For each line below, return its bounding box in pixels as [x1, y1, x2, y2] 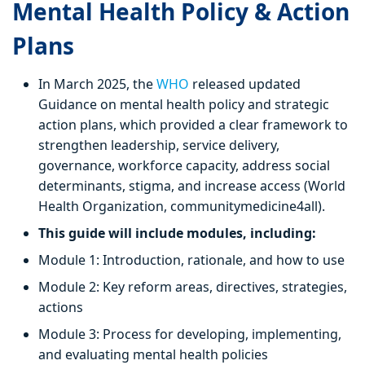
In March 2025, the [38, 75, 156, 94]
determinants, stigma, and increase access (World [38, 177, 345, 196]
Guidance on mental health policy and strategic [38, 95, 329, 114]
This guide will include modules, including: [38, 224, 316, 243]
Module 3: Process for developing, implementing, [38, 325, 341, 344]
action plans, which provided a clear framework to [38, 116, 348, 134]
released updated [192, 75, 301, 94]
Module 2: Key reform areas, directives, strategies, [38, 278, 347, 297]
